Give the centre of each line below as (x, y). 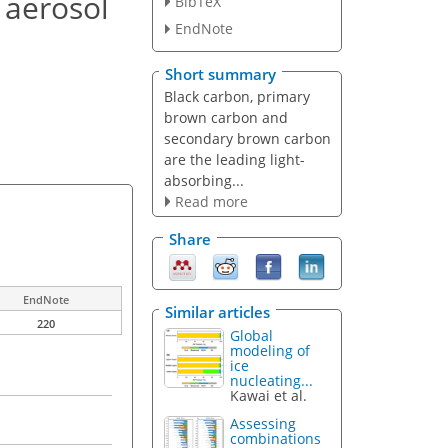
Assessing (263, 424)
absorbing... (203, 180)
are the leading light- (234, 159)
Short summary (220, 73)
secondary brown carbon (247, 138)
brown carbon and (225, 117)
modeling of (270, 350)
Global (252, 335)
